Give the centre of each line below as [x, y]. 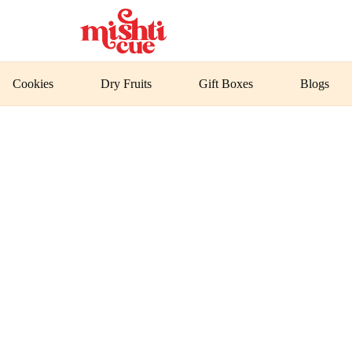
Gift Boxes [226, 83]
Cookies [33, 83]
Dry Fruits [126, 83]
